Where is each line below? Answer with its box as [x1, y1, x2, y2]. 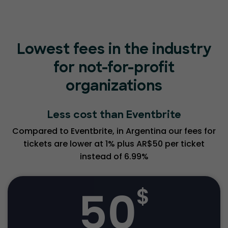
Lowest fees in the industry [16, 43, 212, 58]
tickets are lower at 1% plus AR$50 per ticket [23, 137, 205, 150]
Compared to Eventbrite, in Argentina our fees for [12, 125, 216, 137]
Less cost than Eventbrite [47, 110, 181, 121]
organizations [66, 79, 162, 94]
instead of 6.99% [79, 150, 149, 162]
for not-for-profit [53, 61, 175, 76]
